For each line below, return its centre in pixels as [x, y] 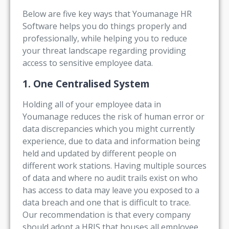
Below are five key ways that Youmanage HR [107, 14]
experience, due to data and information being [111, 141]
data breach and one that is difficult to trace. [107, 202]
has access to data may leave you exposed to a [111, 190]
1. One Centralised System [86, 83]
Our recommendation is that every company [107, 214]
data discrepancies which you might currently [109, 129]
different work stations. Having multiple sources [114, 165]
